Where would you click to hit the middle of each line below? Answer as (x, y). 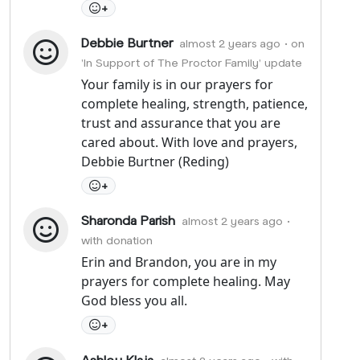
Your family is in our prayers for (177, 85)
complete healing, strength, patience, (194, 104)
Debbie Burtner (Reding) (155, 162)
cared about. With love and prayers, (189, 143)
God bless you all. (134, 301)
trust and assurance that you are (181, 123)
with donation (117, 240)
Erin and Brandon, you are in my (179, 262)
